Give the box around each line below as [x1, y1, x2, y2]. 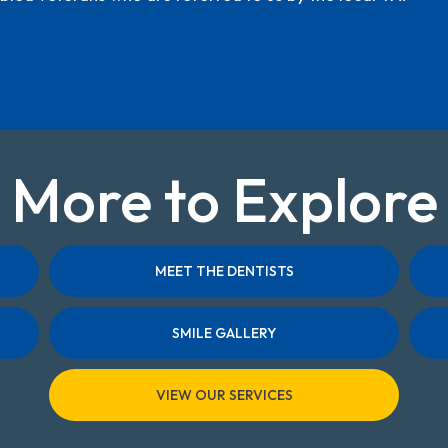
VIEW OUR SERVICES [155, 386, 293, 404]
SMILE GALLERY [172, 324, 276, 342]
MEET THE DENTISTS [154, 262, 294, 280]
